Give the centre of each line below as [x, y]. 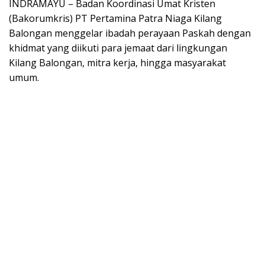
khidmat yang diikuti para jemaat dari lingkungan [118, 48]
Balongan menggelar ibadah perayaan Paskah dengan [130, 33]
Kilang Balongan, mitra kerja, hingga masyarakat [117, 62]
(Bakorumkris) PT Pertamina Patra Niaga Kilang [115, 18]
